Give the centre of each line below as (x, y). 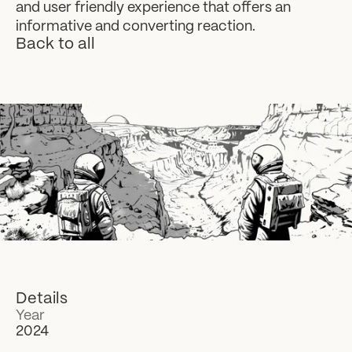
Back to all (55, 44)
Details (42, 299)
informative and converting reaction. (136, 27)
